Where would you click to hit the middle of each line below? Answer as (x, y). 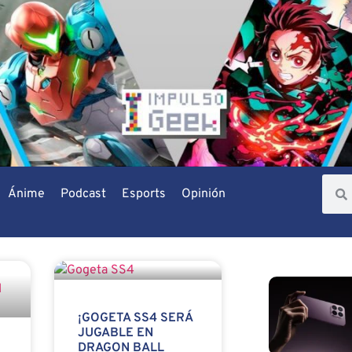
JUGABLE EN (115, 334)
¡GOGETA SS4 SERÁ (135, 319)
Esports (143, 194)
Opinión (203, 194)
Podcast (83, 194)
